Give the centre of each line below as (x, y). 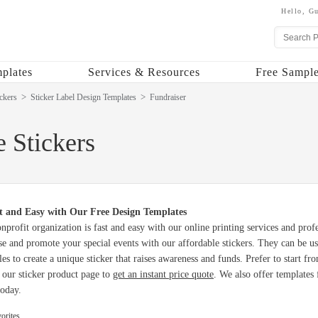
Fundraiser (168, 97)
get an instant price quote (163, 274)
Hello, (295, 11)
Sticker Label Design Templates (83, 97)
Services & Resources (144, 72)
